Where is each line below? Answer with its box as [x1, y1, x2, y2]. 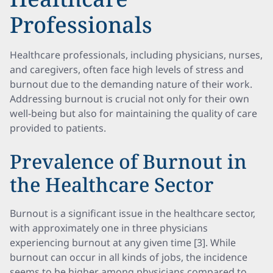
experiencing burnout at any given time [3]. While [10, 236, 236, 249]
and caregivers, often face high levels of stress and [10, 63, 244, 76]
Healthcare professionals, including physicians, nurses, [10, 48, 263, 62]
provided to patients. [10, 121, 106, 135]
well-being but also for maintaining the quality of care [10, 107, 257, 120]
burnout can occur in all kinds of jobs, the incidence [10, 250, 247, 264]
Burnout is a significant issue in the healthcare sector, [10, 207, 255, 220]
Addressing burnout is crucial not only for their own [10, 92, 249, 105]
